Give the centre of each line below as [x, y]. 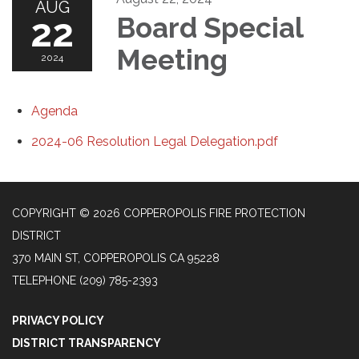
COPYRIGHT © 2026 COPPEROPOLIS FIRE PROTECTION [159, 213]
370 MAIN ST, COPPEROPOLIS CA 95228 [116, 258]
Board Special [210, 28]
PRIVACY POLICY [58, 321]
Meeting [172, 60]
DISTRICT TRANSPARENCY [87, 343]
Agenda [54, 111]
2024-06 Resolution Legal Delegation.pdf [155, 141]
